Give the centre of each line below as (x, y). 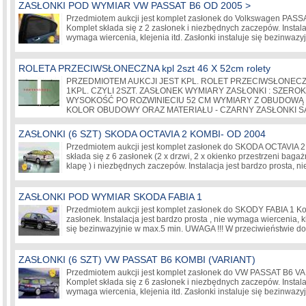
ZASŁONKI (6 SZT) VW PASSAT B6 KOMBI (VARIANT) (137, 260)
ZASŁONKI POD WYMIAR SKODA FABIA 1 (110, 197)
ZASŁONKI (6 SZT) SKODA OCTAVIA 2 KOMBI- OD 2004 (142, 134)
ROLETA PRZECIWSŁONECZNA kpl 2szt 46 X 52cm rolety (144, 68)
